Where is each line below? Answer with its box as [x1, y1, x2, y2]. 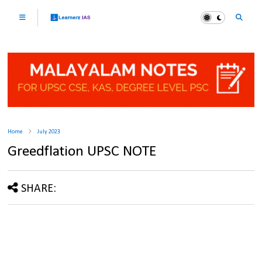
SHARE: [21, 183, 57, 195]
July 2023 [37, 129, 61, 136]
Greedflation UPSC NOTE [8, 144, 157, 160]
